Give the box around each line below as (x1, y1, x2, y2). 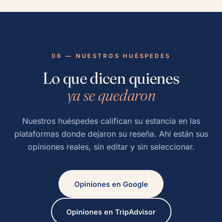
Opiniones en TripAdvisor (66, 207, 156, 216)
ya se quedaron (66, 85, 156, 105)
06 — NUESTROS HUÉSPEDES (51, 53, 171, 59)
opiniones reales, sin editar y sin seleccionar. (27, 142, 195, 152)
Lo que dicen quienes (42, 68, 180, 88)
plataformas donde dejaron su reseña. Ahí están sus (14, 129, 208, 139)
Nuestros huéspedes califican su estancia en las (22, 116, 200, 126)
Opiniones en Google (74, 179, 148, 188)
